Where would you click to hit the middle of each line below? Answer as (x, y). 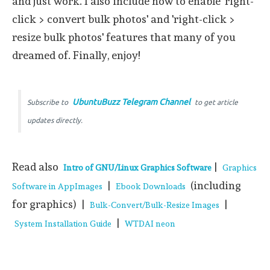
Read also (36, 167)
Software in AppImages (57, 186)
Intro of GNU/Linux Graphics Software (137, 168)
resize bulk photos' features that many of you (124, 37)
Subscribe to (49, 102)
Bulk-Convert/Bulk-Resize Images (155, 205)
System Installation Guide (63, 224)
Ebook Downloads (151, 186)
